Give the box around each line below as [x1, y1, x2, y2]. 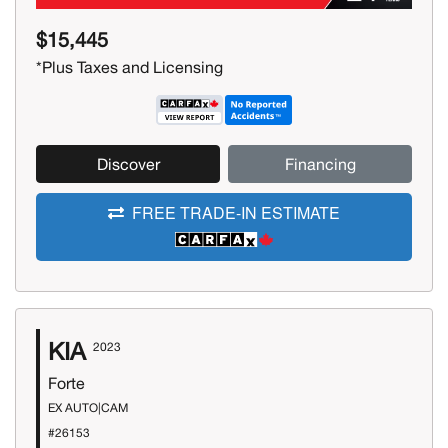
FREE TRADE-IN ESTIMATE [132, 201, 340, 225]
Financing [284, 155, 356, 174]
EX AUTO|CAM [48, 400, 128, 415]
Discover [96, 155, 160, 174]
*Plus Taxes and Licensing [36, 58, 223, 77]
